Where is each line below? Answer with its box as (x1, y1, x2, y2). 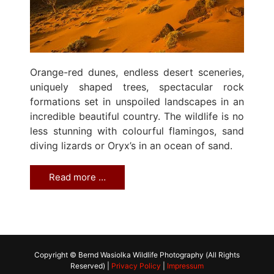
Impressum (167, 261, 204, 270)
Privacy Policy (111, 261, 161, 270)
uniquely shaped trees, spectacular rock (30, 80, 244, 93)
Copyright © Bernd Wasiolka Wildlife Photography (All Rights (34, 250, 240, 259)
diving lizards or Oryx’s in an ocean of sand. (30, 139, 232, 152)
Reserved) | (70, 261, 111, 270)
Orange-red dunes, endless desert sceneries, (30, 65, 244, 78)
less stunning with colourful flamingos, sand (30, 124, 244, 137)
